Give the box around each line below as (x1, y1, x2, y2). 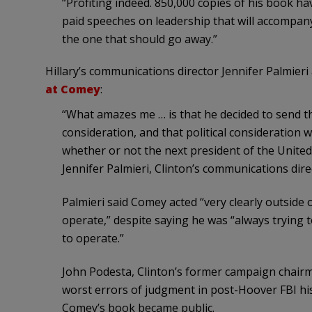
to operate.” (61, 231, 124, 247)
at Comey (45, 81, 100, 97)
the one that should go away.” (61, 31, 217, 47)
